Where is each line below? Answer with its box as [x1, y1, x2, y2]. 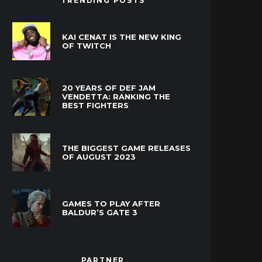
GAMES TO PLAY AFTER [62, 198, 160, 208]
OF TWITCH [62, 40, 111, 50]
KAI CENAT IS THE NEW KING [62, 32, 181, 42]
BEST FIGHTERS [62, 101, 129, 111]
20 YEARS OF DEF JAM [62, 83, 156, 93]
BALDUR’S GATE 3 [62, 207, 137, 217]
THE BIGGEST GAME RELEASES [62, 143, 191, 153]
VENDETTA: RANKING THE [62, 92, 170, 102]
